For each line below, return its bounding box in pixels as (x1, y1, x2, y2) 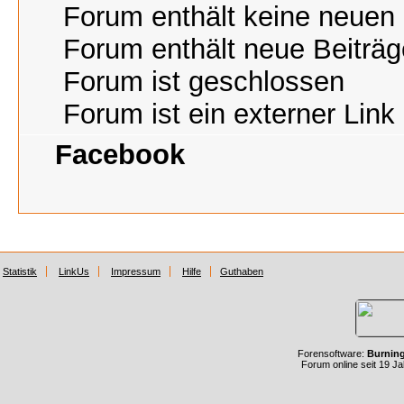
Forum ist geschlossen (55, 66, 344, 98)
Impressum (111, 266, 161, 278)
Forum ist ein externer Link (55, 98, 395, 131)
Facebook (55, 139, 185, 171)
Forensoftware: (298, 348, 367, 360)
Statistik (3, 266, 37, 278)
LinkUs (59, 266, 89, 278)
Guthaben (220, 266, 263, 278)
